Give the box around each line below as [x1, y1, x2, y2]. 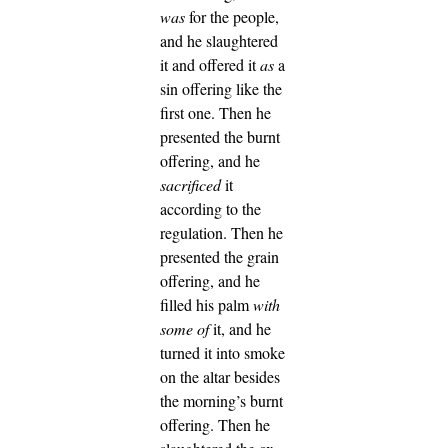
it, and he [209, 317, 271, 339]
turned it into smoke [160, 341, 285, 363]
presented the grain [160, 245, 279, 267]
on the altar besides [160, 365, 280, 387]
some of [160, 317, 209, 339]
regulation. [160, 221, 231, 243]
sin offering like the [160, 77, 282, 99]
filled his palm [160, 293, 253, 315]
